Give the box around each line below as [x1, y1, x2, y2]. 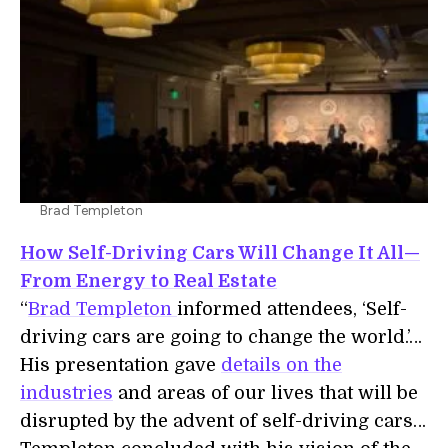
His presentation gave [20, 355, 221, 375]
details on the [221, 355, 342, 375]
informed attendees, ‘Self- [177, 299, 407, 319]
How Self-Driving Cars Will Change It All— [20, 243, 420, 263]
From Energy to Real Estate [20, 271, 277, 291]
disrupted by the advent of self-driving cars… [20, 411, 426, 431]
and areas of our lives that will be [113, 383, 418, 403]
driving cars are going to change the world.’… [20, 327, 422, 347]
